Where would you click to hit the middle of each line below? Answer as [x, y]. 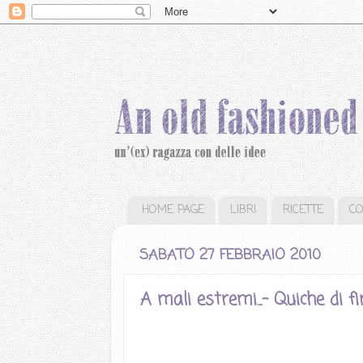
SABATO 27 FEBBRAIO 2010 [230, 255]
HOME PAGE [173, 210]
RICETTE [303, 210]
